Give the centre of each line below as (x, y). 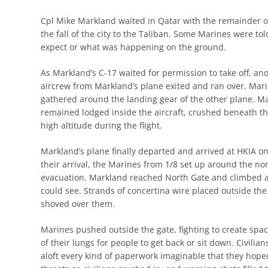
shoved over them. (77, 203)
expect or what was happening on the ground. (133, 47)
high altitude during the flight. (101, 125)
